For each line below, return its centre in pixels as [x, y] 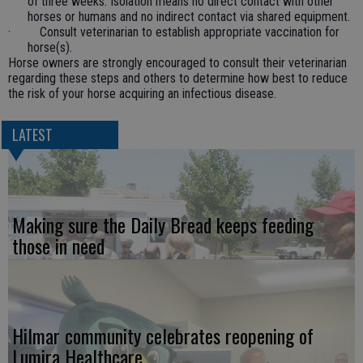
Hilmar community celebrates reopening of [163, 336]
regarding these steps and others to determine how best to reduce [178, 78]
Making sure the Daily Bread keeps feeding [163, 225]
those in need [58, 246]
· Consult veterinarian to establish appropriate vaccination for [174, 32]
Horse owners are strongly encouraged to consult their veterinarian [177, 63]
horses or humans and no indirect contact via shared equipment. [189, 17]
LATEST [32, 135]
